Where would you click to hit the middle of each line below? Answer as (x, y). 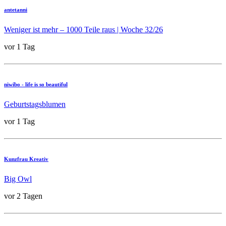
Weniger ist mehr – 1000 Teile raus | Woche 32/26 (83, 30)
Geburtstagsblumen (35, 104)
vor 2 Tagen (23, 196)
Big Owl (18, 179)
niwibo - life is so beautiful (36, 84)
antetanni (16, 10)
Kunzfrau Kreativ (26, 159)
